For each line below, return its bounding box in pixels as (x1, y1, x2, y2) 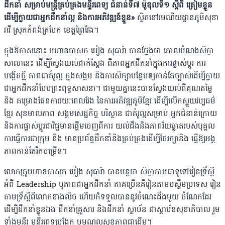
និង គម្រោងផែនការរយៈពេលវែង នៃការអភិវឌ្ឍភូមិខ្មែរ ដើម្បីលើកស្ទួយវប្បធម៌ (4, 96, 215, 107)
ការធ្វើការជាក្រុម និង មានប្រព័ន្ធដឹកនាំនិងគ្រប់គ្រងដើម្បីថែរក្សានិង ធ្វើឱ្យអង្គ (4, 134, 215, 145)
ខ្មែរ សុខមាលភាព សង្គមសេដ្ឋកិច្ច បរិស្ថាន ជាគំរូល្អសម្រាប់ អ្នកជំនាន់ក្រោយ (4, 108, 217, 120)
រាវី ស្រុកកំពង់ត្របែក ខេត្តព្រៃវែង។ (4, 25, 98, 37)
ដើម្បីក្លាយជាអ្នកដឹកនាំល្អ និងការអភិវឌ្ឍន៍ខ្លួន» (4, 13, 137, 24)
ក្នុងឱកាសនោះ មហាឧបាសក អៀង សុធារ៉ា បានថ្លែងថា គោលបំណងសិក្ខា (4, 46, 214, 57)
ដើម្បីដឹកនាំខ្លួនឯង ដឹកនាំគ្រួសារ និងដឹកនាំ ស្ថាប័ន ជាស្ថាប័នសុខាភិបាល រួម (4, 204, 220, 216)
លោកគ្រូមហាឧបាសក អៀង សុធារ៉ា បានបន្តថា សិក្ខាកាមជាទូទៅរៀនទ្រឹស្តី (4, 167, 214, 178)
